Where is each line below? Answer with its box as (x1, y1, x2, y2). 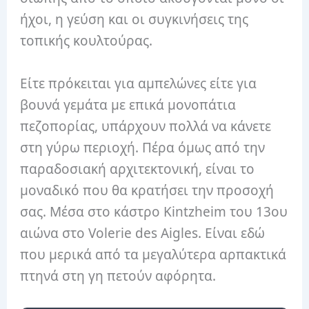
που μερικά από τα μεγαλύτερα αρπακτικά (20, 245, 287, 263)
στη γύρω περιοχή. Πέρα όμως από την (20, 138, 266, 157)
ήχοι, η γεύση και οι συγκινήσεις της (20, 10, 249, 29)
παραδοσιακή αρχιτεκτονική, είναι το (20, 159, 255, 178)
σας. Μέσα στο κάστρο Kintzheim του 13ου (20, 202, 288, 221)
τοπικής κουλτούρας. (20, 32, 153, 50)
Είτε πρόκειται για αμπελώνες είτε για (20, 74, 257, 92)
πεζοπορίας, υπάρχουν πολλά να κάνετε (20, 117, 272, 135)
